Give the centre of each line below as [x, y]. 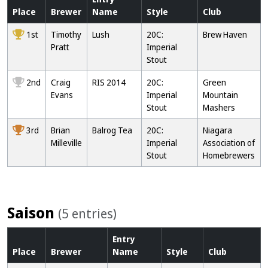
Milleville [66, 143]
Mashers [219, 107]
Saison [33, 212]
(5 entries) [87, 213]
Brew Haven [225, 34]
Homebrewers [229, 155]
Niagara [217, 130]
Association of [229, 143]
